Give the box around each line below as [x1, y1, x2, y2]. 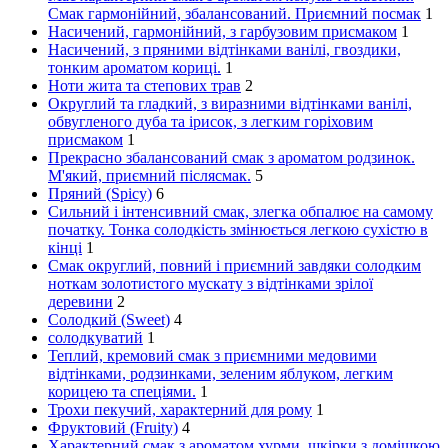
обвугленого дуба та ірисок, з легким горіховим [48, 113, 373, 131]
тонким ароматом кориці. [48, 59, 221, 77]
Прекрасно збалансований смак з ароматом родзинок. [48, 149, 415, 167]
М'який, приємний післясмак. [48, 167, 251, 185]
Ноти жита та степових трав [48, 77, 241, 95]
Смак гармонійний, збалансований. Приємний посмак [48, 5, 421, 23]
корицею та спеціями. [48, 383, 196, 401]
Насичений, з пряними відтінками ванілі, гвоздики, [48, 41, 401, 59]
